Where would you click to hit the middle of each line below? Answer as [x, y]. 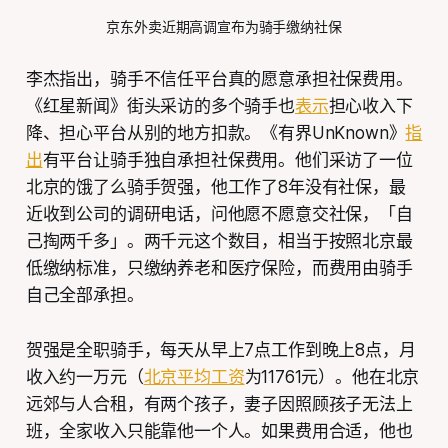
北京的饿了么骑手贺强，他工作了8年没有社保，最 [215, 186]
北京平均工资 [194, 376]
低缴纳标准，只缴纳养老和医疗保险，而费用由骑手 [219, 267]
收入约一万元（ [84, 376]
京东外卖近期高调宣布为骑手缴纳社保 [224, 26]
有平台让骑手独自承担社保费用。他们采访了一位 [227, 159]
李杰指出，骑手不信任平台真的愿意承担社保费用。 [219, 78]
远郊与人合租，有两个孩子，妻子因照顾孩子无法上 [219, 403]
